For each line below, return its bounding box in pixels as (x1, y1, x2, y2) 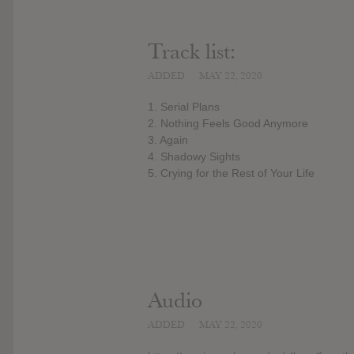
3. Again (148, 134, 188, 147)
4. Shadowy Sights (148, 150, 240, 164)
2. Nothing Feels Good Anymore (148, 117, 308, 130)
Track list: (148, 38, 235, 65)
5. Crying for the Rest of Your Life (148, 167, 314, 180)
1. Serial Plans (148, 100, 220, 114)
